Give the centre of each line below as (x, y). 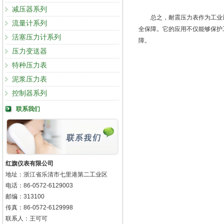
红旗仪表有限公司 (29, 163)
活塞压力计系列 (36, 37)
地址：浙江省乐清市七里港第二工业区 (56, 174)
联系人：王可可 (26, 218)
